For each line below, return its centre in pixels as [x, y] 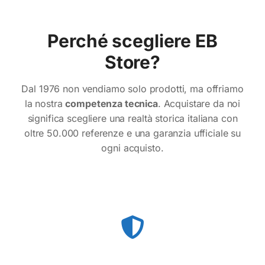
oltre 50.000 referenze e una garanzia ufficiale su [132, 133]
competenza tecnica [112, 104]
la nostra [45, 104]
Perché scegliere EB [132, 41]
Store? [132, 62]
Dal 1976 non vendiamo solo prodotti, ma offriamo [132, 89]
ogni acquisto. [132, 148]
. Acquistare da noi [199, 104]
